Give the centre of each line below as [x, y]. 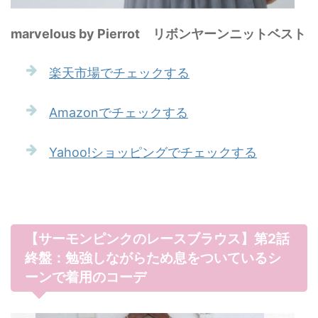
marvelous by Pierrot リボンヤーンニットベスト [158, 34]
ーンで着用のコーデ [86, 277]
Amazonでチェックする [119, 113]
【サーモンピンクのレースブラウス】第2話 [157, 239]
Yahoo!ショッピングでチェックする [153, 152]
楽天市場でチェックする [119, 73]
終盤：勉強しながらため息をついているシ [153, 258]
